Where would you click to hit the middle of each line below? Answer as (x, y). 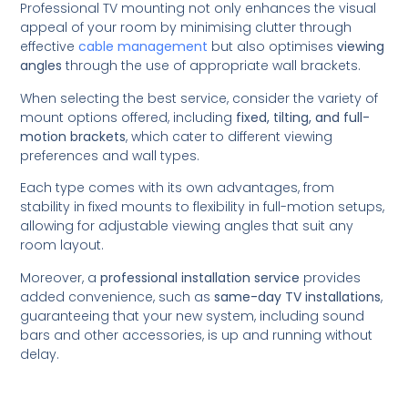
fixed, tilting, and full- (303, 117)
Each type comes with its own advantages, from (178, 188)
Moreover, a (61, 277)
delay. (40, 354)
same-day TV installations (298, 296)
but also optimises (273, 47)
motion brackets (73, 136)
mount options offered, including (128, 117)
